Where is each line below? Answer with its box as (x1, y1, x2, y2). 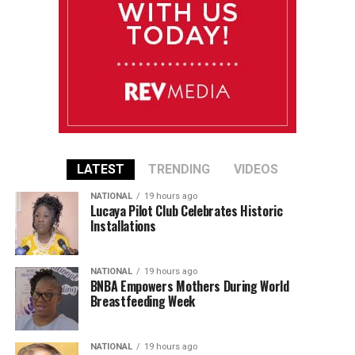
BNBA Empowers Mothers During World (90, 276, 289, 296)
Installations (90, 216, 156, 235)
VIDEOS (233, 161, 278, 177)
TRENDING (147, 161, 210, 177)
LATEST (76, 161, 124, 177)
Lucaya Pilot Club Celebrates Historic (90, 200, 283, 220)
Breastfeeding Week (90, 291, 195, 311)
